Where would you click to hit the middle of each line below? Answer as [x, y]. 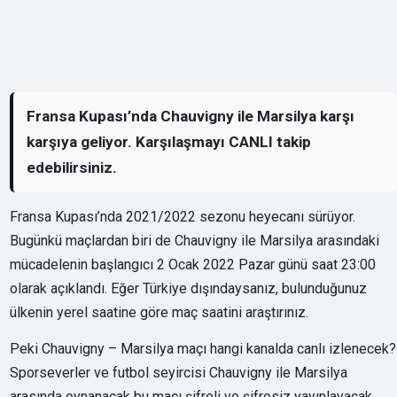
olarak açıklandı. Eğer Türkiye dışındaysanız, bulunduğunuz [189, 288]
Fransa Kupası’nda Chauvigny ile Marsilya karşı [191, 116]
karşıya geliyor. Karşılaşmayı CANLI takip [169, 141]
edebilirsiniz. [72, 167]
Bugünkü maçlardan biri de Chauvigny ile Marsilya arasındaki [195, 240]
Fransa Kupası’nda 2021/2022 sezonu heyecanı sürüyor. [183, 216]
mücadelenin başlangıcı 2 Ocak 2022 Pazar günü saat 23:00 [193, 264]
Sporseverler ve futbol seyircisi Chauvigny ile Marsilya [179, 372]
